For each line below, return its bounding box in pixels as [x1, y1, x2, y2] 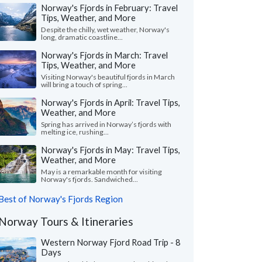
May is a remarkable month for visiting [41, 167, 162, 176]
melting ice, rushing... [41, 127, 109, 136]
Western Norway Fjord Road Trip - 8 [41, 237, 181, 247]
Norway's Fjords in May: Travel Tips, [41, 144, 180, 155]
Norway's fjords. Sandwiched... [41, 175, 138, 184]
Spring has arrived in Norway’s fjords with [41, 120, 171, 129]
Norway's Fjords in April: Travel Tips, [41, 97, 180, 108]
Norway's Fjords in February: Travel [41, 2, 178, 13]
